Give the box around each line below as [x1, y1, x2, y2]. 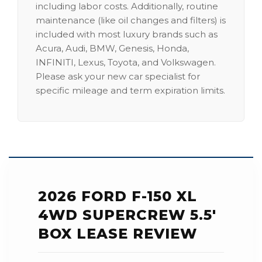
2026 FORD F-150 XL [38, 188, 198, 205]
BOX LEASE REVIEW [38, 225, 197, 242]
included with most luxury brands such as [36, 29, 218, 40]
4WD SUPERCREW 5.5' [38, 206, 216, 223]
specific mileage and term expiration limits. [36, 85, 225, 96]
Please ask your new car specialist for [36, 71, 200, 82]
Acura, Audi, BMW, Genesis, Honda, [36, 43, 189, 54]
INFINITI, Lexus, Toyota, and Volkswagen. [36, 57, 216, 68]
